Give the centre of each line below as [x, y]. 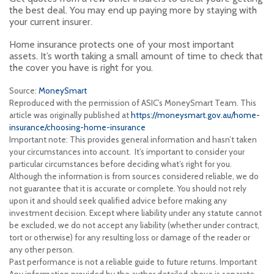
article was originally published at [70, 115]
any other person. [43, 250]
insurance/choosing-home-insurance [77, 128]
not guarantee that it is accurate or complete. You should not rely [128, 189]
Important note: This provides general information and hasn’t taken [133, 140]
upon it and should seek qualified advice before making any [118, 201]
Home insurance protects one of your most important [122, 45]
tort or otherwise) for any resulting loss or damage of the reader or [130, 238]
